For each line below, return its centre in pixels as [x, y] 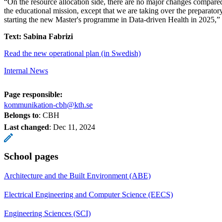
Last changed [27, 127]
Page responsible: [33, 94]
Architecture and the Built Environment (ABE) [77, 175]
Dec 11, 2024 [74, 127]
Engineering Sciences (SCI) [47, 213]
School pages [31, 156]
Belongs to [21, 115]
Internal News [26, 70]
